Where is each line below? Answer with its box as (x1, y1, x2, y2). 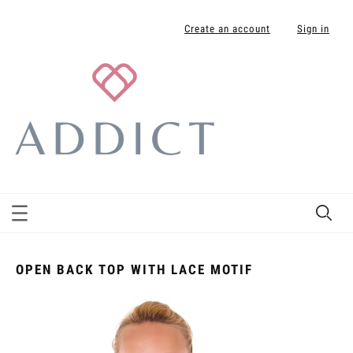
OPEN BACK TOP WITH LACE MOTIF (16, 261, 253, 277)
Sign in (297, 22, 329, 35)
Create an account (184, 22, 270, 35)
